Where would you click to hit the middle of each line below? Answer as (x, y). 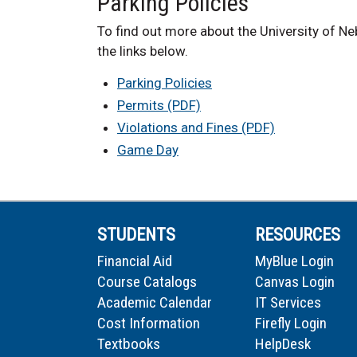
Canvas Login (295, 282)
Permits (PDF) (159, 106)
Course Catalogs (147, 282)
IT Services (288, 303)
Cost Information (149, 324)
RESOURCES (298, 235)
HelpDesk (283, 344)
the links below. (143, 51)
